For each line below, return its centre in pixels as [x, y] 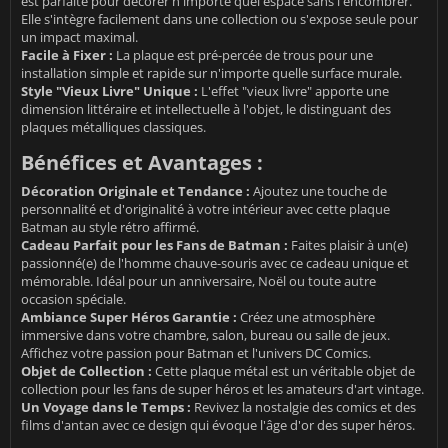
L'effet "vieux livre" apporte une [293, 91]
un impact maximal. [79, 37]
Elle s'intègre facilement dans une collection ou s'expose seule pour [219, 19]
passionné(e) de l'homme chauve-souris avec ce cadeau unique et [215, 263]
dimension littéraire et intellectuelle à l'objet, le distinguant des [206, 109]
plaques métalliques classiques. [113, 127]
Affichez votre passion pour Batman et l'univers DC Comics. [196, 353]
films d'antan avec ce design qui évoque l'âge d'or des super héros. [218, 425]
